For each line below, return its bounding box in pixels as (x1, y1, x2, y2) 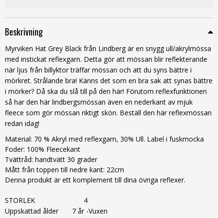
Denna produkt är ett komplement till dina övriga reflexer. (5, 175, 185, 185)
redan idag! (5, 119, 39, 128)
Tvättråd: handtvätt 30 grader (5, 155, 97, 164)
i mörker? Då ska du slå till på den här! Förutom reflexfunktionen (5, 87, 207, 96)
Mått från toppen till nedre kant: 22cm (5, 165, 124, 175)
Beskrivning (5, 25, 43, 38)
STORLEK (5, 196, 35, 205)
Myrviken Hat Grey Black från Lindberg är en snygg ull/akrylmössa (5, 44, 211, 54)
